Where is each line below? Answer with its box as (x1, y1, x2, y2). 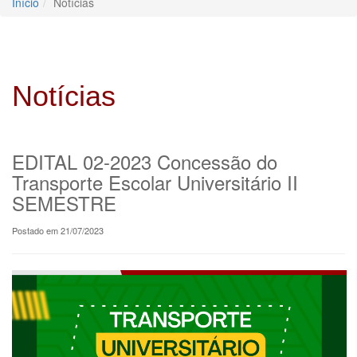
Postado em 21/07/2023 (12, 223, 104, 237)
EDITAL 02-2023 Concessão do (12, 147, 277, 175)
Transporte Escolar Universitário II (12, 167, 298, 196)
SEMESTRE (12, 188, 116, 217)
